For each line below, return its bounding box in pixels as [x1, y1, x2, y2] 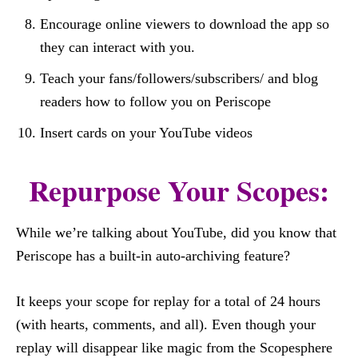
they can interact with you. [40, 39, 195, 55]
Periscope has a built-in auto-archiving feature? [16, 248, 290, 264]
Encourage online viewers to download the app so [40, 16, 329, 32]
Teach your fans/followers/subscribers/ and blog [40, 70, 318, 86]
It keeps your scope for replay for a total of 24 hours [16, 293, 320, 309]
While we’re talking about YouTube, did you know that [16, 225, 336, 241]
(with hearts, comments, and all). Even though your [16, 316, 316, 332]
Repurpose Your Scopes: [29, 169, 329, 211]
